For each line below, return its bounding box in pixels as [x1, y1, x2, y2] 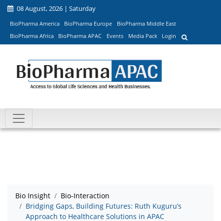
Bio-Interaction [61, 191, 110, 201]
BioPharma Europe [64, 19, 112, 27]
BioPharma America [9, 19, 60, 27]
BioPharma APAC [58, 32, 102, 40]
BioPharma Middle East [116, 19, 176, 27]
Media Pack [128, 32, 157, 40]
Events [106, 32, 123, 40]
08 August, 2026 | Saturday [15, 4, 96, 13]
